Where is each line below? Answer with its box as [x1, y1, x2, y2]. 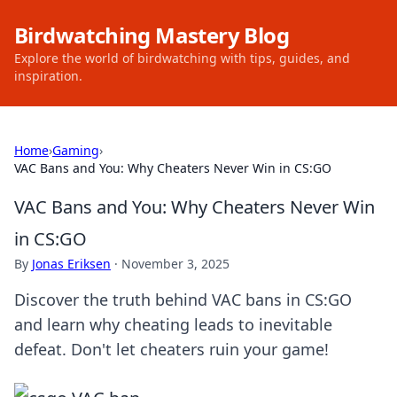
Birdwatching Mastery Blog [14, 20, 289, 50]
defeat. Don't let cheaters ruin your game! [14, 339, 329, 360]
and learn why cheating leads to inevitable [14, 314, 332, 335]
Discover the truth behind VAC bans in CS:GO [14, 289, 352, 310]
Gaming [52, 142, 99, 159]
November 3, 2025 [121, 255, 230, 272]
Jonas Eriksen [32, 255, 111, 272]
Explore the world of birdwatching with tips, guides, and [14, 50, 350, 66]
